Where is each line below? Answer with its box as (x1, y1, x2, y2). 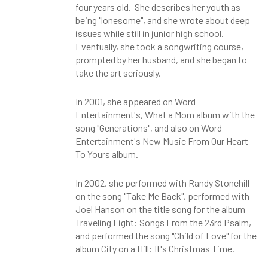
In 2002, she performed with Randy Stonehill (75, 177, 249, 188)
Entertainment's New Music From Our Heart (75, 135, 248, 147)
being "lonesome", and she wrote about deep (75, 14, 250, 26)
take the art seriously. (75, 67, 161, 78)
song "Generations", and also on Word (75, 122, 222, 133)
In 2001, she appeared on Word (75, 96, 196, 107)
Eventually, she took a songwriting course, (75, 41, 243, 52)
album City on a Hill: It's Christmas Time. (75, 243, 234, 254)
